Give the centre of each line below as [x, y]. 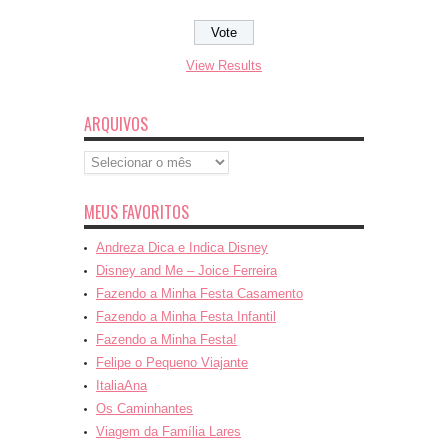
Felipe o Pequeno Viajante [172, 363]
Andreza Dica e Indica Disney [182, 248]
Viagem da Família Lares [168, 432]
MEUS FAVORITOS [136, 212]
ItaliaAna [121, 386]
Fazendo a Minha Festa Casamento [199, 294]
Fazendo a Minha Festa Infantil [186, 317]
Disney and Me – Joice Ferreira [186, 271]
